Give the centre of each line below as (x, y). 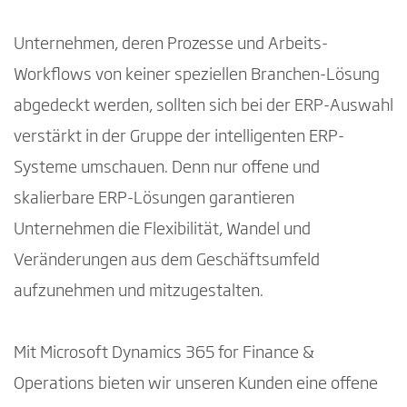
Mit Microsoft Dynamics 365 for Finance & (164, 353)
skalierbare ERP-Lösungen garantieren (154, 199)
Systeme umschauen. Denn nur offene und (167, 168)
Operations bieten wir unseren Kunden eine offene (196, 384)
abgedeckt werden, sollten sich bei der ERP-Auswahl (203, 106)
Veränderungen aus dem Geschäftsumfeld (167, 260)
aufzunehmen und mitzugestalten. (139, 291)
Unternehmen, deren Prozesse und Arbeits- (171, 44)
